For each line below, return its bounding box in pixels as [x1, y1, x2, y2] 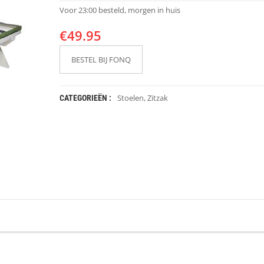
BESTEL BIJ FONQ [71, 54, 131, 65]
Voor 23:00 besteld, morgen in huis [59, 5, 180, 15]
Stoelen [117, 93, 144, 103]
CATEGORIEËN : [59, 93, 111, 103]
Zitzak [147, 93, 168, 103]
